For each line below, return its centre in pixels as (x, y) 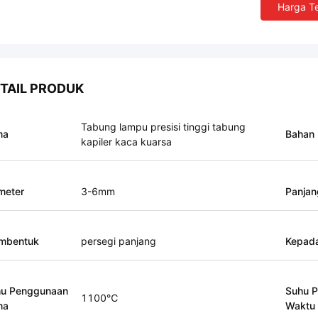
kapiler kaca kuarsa (126, 142)
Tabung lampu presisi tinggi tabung (163, 127)
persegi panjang (119, 241)
